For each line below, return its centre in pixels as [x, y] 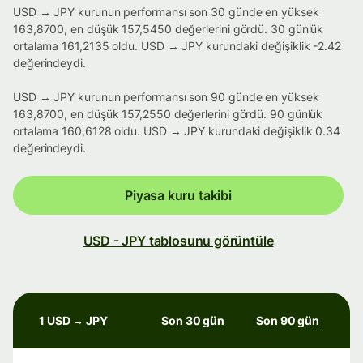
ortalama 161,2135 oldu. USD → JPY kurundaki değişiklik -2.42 [177, 46]
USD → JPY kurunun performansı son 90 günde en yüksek [166, 97]
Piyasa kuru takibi [178, 196]
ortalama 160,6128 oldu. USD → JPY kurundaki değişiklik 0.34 [177, 131]
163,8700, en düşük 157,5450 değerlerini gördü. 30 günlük [169, 29]
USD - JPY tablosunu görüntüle [178, 241]
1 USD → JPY [74, 321]
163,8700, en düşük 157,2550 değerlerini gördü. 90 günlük [168, 114]
